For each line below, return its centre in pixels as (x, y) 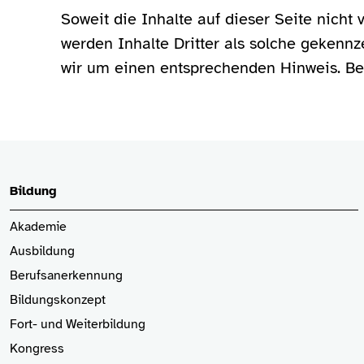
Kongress (37, 349)
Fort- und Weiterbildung (78, 324)
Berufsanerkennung (66, 275)
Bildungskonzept (58, 300)
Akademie (38, 227)
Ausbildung (42, 251)
